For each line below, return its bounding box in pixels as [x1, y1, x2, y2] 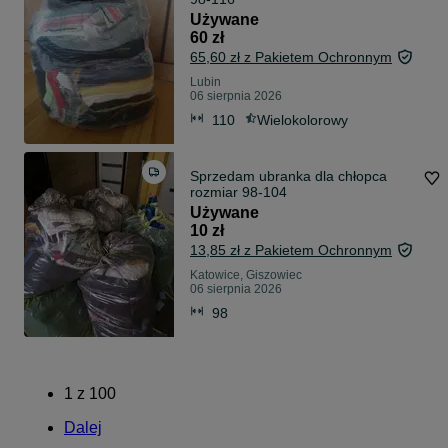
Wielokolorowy [257, 111, 348, 128]
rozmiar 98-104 [190, 184, 287, 201]
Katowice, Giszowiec [190, 268, 302, 283]
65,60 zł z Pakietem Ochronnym [190, 49, 392, 66]
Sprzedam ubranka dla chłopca [190, 168, 387, 185]
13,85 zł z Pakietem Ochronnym [190, 242, 392, 259]
